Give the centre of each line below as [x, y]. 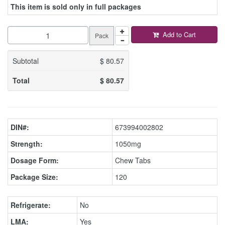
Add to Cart [180, 34]
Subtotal [26, 61]
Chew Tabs [133, 160]
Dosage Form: [35, 160]
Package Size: [34, 177]
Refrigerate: [31, 205]
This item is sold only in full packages [76, 7]
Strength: [27, 144]
